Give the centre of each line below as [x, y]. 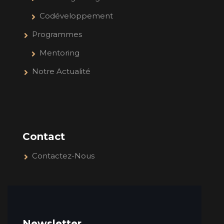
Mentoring [59, 52]
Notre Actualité [61, 71]
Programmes [57, 34]
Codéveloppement [76, 15]
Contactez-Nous [63, 155]
